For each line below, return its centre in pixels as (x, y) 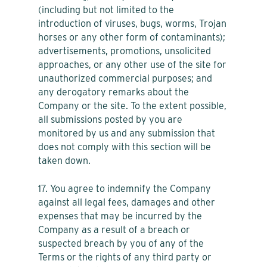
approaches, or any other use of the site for (132, 64)
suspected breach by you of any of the (121, 243)
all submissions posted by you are (110, 119)
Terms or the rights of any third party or (125, 257)
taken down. (64, 160)
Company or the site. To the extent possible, (132, 105)
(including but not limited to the (106, 10)
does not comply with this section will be (125, 147)
